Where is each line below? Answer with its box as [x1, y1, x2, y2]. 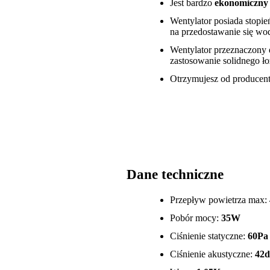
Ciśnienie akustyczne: [170, 249, 255, 260]
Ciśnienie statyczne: [170, 231, 248, 242]
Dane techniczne [127, 167, 224, 183]
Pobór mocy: [170, 213, 221, 224]
